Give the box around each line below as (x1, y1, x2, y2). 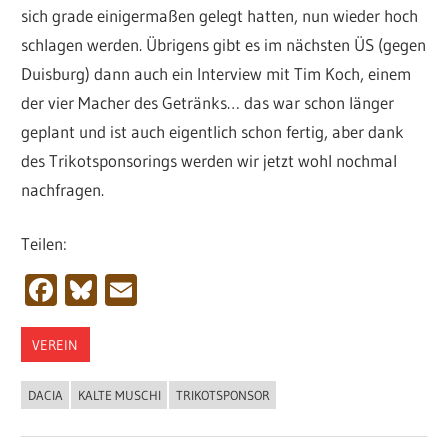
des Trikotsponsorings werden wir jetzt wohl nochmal (21, 149, 398, 171)
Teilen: (21, 233, 68, 255)
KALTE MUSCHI (77, 387, 161, 404)
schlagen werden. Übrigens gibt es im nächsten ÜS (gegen (21, 33, 427, 55)
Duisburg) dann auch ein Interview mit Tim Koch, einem (21, 62, 412, 84)
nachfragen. (21, 178, 105, 200)
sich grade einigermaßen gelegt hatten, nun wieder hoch (21, 4, 419, 26)
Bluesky (97, 270, 202, 310)
